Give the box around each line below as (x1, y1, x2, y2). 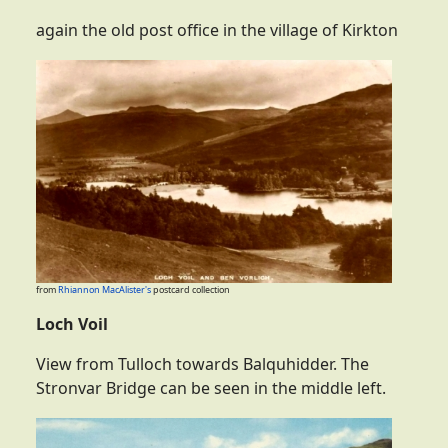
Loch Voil (36, 313, 108, 336)
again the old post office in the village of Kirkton (36, 19, 398, 42)
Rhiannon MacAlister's (58, 283, 151, 297)
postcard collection (151, 283, 230, 297)
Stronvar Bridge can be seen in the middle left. (36, 377, 386, 400)
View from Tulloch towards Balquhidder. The (36, 353, 369, 376)
